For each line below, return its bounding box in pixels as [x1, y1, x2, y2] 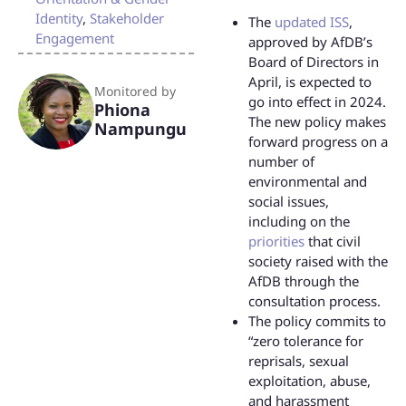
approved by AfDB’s [248, 33, 372, 52]
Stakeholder [90, 9, 164, 28]
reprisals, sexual [248, 352, 349, 371]
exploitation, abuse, [248, 372, 371, 391]
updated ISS [275, 13, 349, 32]
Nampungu [94, 118, 187, 140]
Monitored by [94, 82, 176, 101]
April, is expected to [248, 72, 372, 92]
